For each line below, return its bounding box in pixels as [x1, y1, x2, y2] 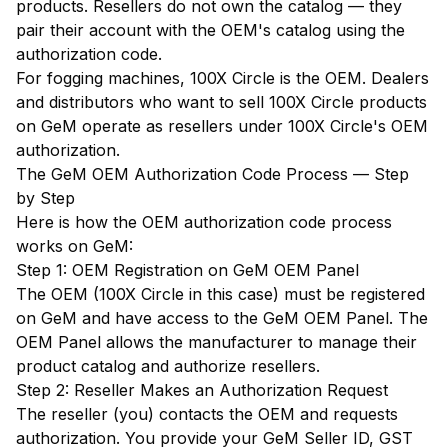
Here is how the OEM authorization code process [16, 212, 392, 232]
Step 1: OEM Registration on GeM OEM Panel [16, 260, 359, 280]
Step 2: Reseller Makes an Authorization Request [16, 380, 388, 400]
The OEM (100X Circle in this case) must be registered [16, 284, 425, 304]
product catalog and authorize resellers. [16, 356, 320, 376]
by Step [16, 188, 75, 208]
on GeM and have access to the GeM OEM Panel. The [16, 308, 428, 328]
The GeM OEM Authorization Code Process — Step [16, 164, 409, 184]
